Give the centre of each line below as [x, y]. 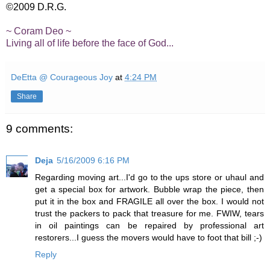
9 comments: [39, 129]
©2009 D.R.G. [36, 7]
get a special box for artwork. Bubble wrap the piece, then [149, 189]
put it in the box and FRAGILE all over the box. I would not [149, 201]
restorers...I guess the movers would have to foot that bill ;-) [149, 237]
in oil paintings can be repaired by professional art [149, 225]
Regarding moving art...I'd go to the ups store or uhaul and [149, 177]
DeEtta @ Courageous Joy [62, 77]
